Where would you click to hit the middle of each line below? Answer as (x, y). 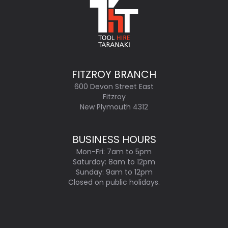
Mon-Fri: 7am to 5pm (114, 152)
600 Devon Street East (114, 87)
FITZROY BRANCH (114, 74)
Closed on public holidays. (114, 182)
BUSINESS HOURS (114, 139)
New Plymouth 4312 (114, 107)
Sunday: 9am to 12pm (114, 172)
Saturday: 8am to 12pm (114, 162)
